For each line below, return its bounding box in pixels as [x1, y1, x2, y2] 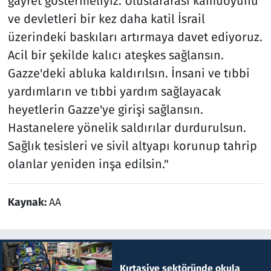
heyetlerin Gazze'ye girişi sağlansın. [7, 102, 203, 117]
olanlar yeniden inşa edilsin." [7, 156, 169, 171]
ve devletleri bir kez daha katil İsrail [7, 11, 205, 26]
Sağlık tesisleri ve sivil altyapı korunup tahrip [7, 138, 257, 153]
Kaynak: [7, 195, 49, 209]
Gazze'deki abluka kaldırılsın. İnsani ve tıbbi [7, 65, 250, 80]
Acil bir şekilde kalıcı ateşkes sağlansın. [7, 47, 224, 62]
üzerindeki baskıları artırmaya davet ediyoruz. [7, 29, 263, 44]
